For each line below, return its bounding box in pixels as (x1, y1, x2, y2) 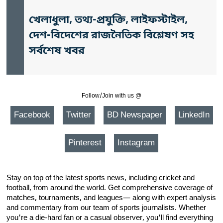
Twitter (66, 110, 91, 121)
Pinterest (68, 137, 102, 149)
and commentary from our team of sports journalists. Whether (6, 203, 206, 213)
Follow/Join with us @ (82, 92, 141, 100)
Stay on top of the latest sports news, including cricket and (6, 173, 195, 183)
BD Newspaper (107, 110, 162, 121)
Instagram (117, 137, 155, 149)
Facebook (13, 110, 50, 121)
